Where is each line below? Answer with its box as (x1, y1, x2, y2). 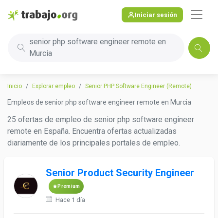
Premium (57, 183, 80, 189)
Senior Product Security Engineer (46, 167, 195, 179)
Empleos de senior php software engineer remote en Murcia (7, 98, 191, 106)
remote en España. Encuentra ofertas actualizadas (7, 127, 177, 136)
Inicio (7, 83, 22, 90)
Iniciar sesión (135, 11, 177, 18)
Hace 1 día (54, 196, 86, 203)
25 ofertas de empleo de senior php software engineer (7, 115, 194, 124)
